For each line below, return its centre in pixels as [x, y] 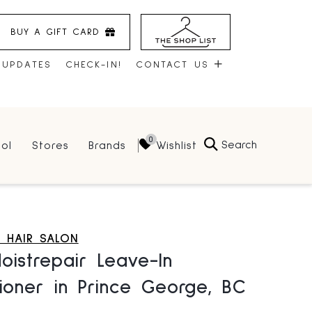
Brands [108, 146]
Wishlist [177, 145]
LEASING [162, 197]
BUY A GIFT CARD [55, 32]
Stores [50, 146]
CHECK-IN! [93, 65]
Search [239, 145]
